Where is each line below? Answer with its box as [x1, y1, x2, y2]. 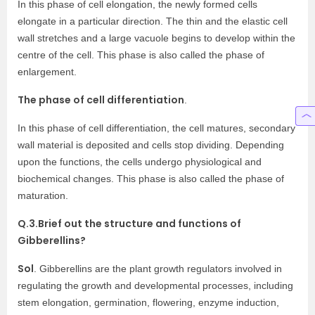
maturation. [18, 190, 68, 201]
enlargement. [18, 66, 77, 77]
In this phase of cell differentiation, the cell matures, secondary [18, 122, 295, 134]
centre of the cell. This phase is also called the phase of [18, 49, 264, 60]
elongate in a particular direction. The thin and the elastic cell [18, 15, 288, 27]
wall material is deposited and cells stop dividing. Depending [18, 139, 284, 150]
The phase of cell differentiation [18, 93, 184, 107]
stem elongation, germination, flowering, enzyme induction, [18, 297, 279, 308]
